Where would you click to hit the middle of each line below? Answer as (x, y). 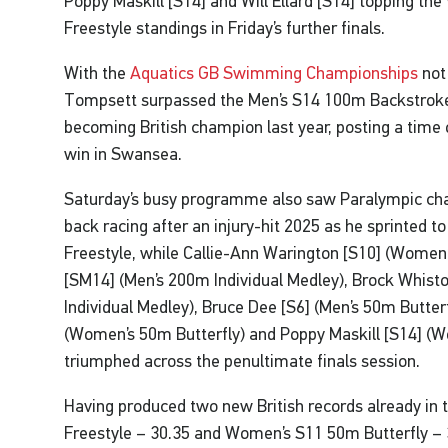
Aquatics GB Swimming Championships (274, 73)
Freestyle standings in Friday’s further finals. (225, 28)
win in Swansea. (123, 154)
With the (97, 73)
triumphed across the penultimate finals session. (242, 361)
